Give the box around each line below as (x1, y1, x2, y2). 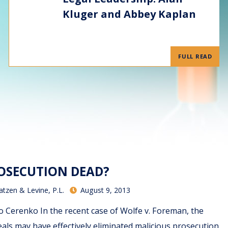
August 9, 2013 (78, 185, 130, 195)
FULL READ (178, 52, 212, 60)
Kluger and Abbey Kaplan (62, 7, 196, 21)
